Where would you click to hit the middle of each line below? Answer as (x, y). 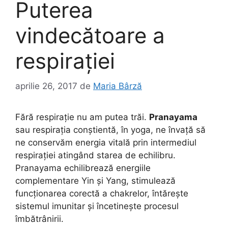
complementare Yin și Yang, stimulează (95, 180)
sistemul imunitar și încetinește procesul (97, 206)
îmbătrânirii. (39, 219)
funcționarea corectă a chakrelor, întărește (102, 193)
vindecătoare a (90, 36)
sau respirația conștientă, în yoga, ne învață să (110, 130)
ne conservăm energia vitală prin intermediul (106, 142)
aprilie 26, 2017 (46, 86)
